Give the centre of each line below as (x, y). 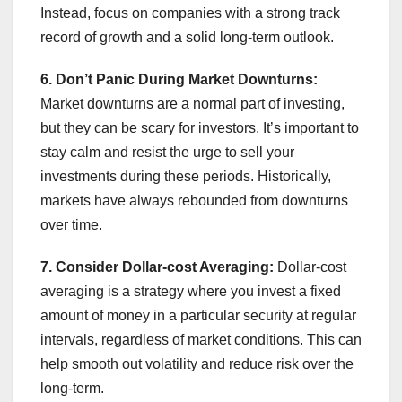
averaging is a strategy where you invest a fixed (191, 291)
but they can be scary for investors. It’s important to (200, 127)
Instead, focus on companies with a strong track (190, 13)
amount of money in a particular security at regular (198, 315)
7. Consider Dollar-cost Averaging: (157, 267)
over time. (71, 224)
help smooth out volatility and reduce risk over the (197, 363)
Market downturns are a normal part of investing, (192, 103)
